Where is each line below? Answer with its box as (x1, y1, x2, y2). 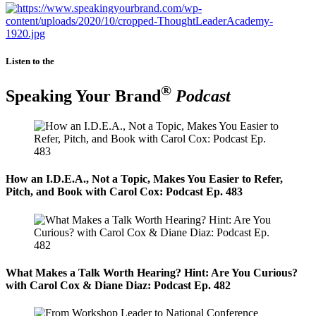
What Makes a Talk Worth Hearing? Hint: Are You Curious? (6, 266, 298, 279)
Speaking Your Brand (6, 87, 161, 106)
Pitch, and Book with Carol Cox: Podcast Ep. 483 (6, 186, 243, 198)
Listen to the (6, 56, 54, 67)
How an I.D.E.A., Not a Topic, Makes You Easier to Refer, (6, 173, 283, 186)
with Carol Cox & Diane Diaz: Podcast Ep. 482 (6, 279, 231, 291)
